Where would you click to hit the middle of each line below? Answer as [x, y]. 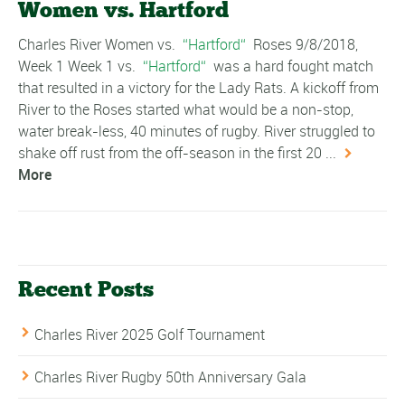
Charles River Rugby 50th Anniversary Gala [170, 377]
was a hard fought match [292, 66]
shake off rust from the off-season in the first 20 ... [177, 153]
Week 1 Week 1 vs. [79, 66]
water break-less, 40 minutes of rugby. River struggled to [197, 132]
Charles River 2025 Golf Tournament [150, 334]
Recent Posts [86, 289]
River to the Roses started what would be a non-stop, [186, 110]
